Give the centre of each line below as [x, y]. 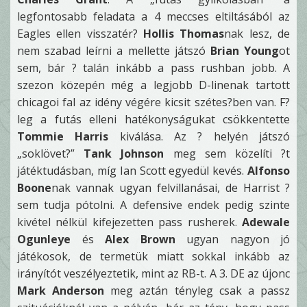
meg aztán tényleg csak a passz [197, 291]
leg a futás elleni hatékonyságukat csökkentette [153, 119]
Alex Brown [140, 239]
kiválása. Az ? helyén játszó [199, 136]
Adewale [266, 222]
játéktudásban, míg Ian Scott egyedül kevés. [132, 171]
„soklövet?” [51, 153]
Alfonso [269, 171]
